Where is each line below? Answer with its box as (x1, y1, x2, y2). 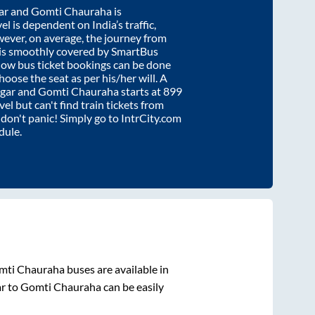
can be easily (101, 280, 164, 294)
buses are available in (65, 262, 169, 276)
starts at (119, 84, 163, 98)
